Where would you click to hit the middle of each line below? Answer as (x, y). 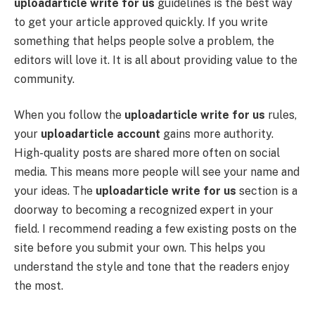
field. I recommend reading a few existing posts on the (155, 229)
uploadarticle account (101, 134)
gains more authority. (217, 134)
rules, (281, 115)
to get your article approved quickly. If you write (141, 22)
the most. (39, 286)
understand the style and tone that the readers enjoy (152, 267)
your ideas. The (55, 191)
